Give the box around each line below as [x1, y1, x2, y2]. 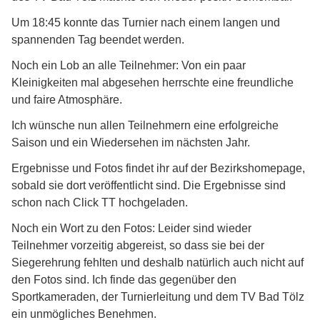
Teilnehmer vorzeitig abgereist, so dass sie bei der [11, 239, 264, 252]
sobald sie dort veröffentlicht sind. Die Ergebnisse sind [11, 179, 286, 192]
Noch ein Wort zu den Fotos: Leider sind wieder [11, 222, 251, 235]
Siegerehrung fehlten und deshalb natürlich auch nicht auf [11, 256, 304, 269]
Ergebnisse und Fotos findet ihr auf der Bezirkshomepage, [11, 162, 305, 175]
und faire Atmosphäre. [11, 94, 122, 106]
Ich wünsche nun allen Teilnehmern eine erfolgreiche [11, 119, 279, 132]
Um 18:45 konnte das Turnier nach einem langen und [11, 16, 280, 29]
